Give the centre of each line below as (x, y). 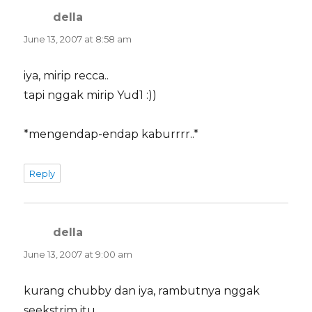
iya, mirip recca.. (67, 76)
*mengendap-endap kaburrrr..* (111, 134)
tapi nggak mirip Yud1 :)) (91, 95)
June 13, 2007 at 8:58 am (78, 39)
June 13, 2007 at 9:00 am (78, 255)
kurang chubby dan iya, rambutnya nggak (142, 291)
